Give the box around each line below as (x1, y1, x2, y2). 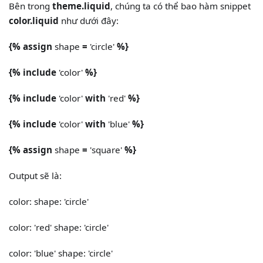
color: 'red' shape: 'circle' (9, 221, 109, 234)
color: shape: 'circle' (9, 195, 89, 208)
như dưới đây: (59, 15, 119, 27)
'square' (87, 144, 125, 156)
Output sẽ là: (9, 170, 62, 182)
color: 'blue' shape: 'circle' (9, 247, 113, 259)
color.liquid (9, 15, 59, 27)
